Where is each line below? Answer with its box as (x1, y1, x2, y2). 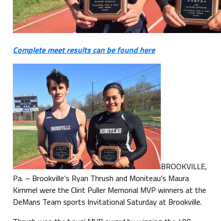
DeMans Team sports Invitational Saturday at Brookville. (12, 195, 202, 208)
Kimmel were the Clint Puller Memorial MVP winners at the (12, 184, 206, 196)
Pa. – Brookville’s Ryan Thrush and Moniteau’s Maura (12, 172, 189, 184)
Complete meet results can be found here (12, 43, 155, 56)
